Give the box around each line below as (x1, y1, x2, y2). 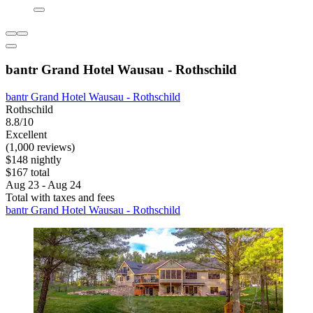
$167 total (6, 166, 50, 178)
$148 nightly (6, 153, 61, 166)
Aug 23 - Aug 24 (6, 178, 81, 191)
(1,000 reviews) (6, 140, 75, 153)
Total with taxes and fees (6, 191, 115, 203)
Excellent (6, 128, 47, 140)
